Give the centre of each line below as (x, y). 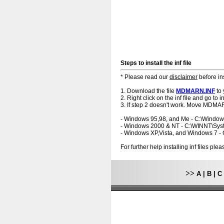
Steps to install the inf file (156, 63)
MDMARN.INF (195, 91)
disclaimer (183, 77)
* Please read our (145, 77)
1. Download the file (148, 91)
